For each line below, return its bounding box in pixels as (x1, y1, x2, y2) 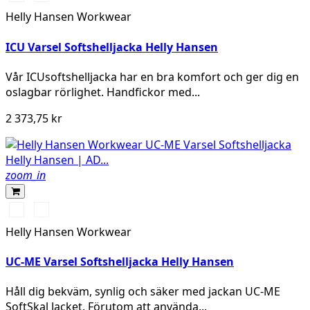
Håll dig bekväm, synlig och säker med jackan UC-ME (6, 284, 280, 300)
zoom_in (6, 167, 46, 183)
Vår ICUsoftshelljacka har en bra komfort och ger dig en (6, 69, 299, 84)
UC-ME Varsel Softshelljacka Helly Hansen (6, 254, 234, 270)
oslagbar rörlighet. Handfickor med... (6, 84, 200, 100)
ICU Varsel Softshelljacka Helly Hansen (6, 39, 218, 55)
